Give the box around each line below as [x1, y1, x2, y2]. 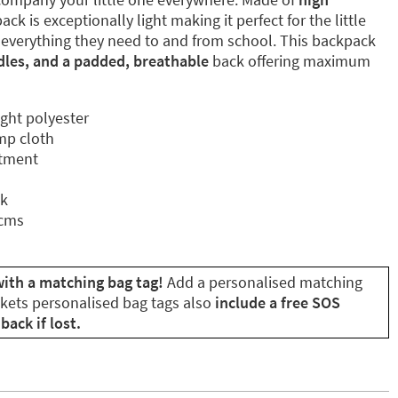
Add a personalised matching [167, 272, 362, 292]
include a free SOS [211, 292, 340, 313]
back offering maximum [209, 51, 370, 71]
